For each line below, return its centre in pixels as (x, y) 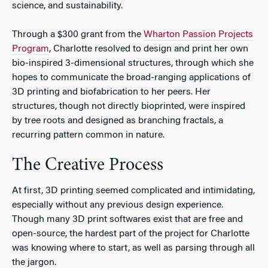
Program (31, 49)
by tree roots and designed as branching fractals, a (118, 121)
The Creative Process (88, 165)
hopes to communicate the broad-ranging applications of (131, 77)
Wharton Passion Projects (198, 34)
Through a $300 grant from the (78, 34)
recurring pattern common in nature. (88, 135)
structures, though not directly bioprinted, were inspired (129, 106)
